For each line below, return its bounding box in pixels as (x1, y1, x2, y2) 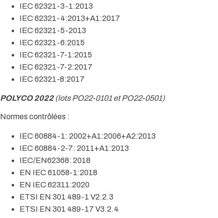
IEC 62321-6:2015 (19, 38, 85, 47)
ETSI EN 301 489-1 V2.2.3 (19, 193, 113, 201)
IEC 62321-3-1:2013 (19, 2, 93, 11)
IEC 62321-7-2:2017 (19, 63, 92, 72)
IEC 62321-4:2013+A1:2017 (19, 14, 120, 23)
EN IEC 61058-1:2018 (19, 168, 97, 177)
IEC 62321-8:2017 (19, 75, 85, 84)
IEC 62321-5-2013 (19, 26, 86, 35)
